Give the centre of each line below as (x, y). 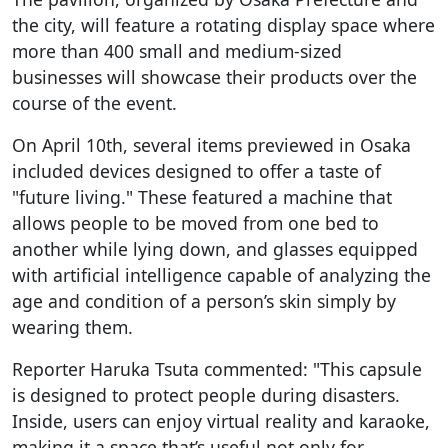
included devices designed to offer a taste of (196, 171)
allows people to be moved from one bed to (195, 223)
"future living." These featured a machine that (202, 197)
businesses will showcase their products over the (214, 77)
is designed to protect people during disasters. (206, 395)
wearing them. (72, 327)
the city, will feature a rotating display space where (223, 25)
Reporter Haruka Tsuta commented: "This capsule (217, 369)
